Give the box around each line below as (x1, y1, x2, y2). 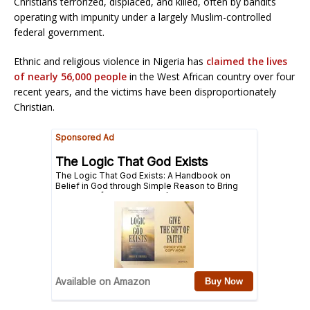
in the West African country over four (127, 69, 295, 83)
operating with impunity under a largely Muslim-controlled (14, 10, 271, 24)
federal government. (14, 25, 104, 39)
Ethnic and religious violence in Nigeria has (14, 54, 206, 68)
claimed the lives (206, 54, 287, 68)
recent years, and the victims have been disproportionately (14, 84, 276, 98)
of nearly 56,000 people (14, 69, 127, 83)
